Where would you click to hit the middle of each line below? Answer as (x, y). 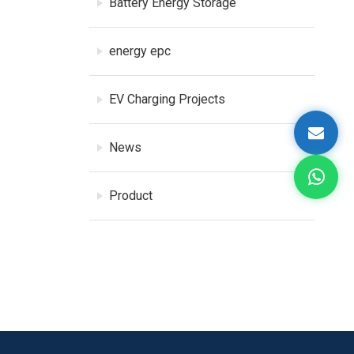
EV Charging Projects (168, 99)
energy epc (140, 51)
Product (131, 195)
